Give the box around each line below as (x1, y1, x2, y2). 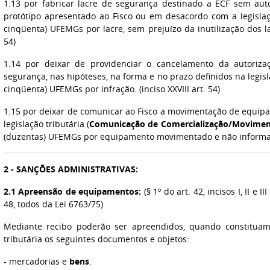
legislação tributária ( (3, 118, 90, 130)
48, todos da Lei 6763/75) (3, 198, 103, 210)
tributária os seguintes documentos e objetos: (3, 233, 189, 245)
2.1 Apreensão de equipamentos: (3, 186, 142, 197)
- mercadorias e (3, 256, 69, 267)
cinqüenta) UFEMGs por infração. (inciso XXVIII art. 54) (3, 83, 220, 95)
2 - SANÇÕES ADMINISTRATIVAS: (3, 163, 138, 175)
